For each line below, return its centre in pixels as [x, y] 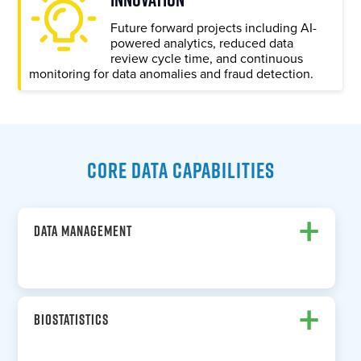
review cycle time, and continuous [207, 59]
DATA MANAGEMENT [83, 231]
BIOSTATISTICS [72, 320]
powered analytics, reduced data [202, 44]
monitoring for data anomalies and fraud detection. [172, 75]
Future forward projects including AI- [214, 29]
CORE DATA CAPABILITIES [180, 170]
